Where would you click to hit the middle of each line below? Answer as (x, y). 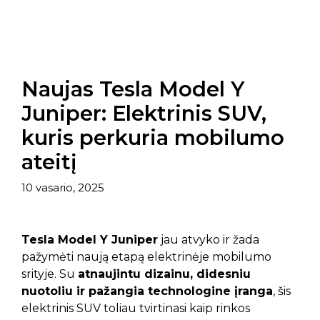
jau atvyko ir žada (209, 239)
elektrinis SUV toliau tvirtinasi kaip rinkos (136, 308)
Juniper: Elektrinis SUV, (144, 114)
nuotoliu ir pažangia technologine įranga (147, 291)
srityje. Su (50, 274)
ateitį (49, 162)
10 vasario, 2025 (63, 187)
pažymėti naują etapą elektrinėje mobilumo (146, 256)
